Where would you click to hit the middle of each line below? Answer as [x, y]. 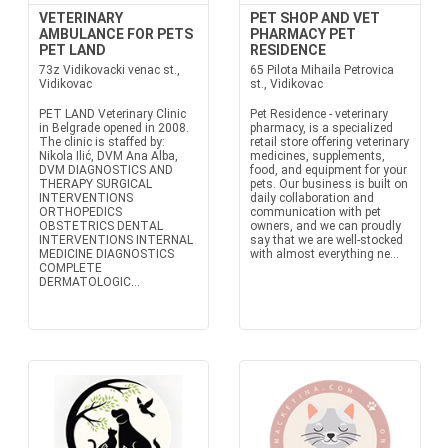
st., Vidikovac [286, 84]
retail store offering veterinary [329, 142]
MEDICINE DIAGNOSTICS [106, 254]
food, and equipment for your [328, 170]
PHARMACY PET [303, 34]
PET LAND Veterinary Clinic [112, 114]
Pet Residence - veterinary [319, 114]
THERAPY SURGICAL [95, 184]
